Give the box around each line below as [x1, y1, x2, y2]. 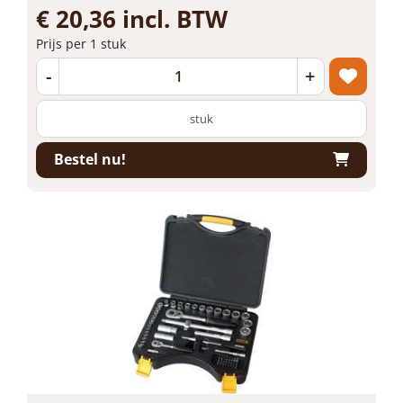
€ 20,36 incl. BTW [36, 2, 228, 35]
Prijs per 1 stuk [36, 34, 126, 52]
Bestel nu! [54, 149, 126, 169]
